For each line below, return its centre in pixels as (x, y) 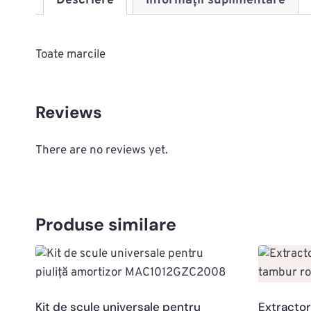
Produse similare (106, 225)
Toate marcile (70, 55)
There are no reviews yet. (102, 151)
